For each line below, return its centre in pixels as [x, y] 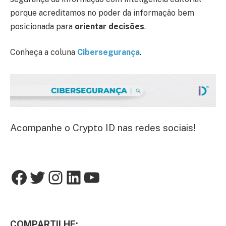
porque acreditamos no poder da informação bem [102, 13]
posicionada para [42, 26]
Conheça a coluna [44, 52]
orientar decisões [109, 26]
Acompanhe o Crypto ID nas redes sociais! [103, 127]
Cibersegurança [108, 52]
